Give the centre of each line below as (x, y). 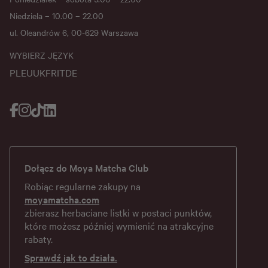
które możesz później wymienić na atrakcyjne (119, 226)
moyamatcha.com (62, 200)
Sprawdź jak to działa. (71, 258)
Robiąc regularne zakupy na (83, 186)
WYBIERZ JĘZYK (42, 55)
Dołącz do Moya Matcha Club (86, 168)
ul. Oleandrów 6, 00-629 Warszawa (74, 33)
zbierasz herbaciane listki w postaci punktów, (118, 213)
